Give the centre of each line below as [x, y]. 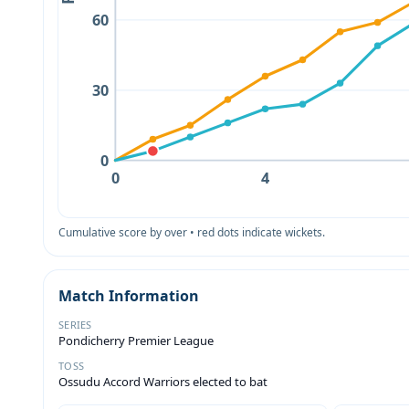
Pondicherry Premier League [136, 340]
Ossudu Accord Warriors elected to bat [163, 381]
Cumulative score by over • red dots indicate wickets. [192, 232]
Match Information [129, 295]
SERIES [75, 324]
